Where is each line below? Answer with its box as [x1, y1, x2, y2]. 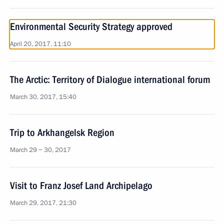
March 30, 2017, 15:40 [10, 92, 76, 101]
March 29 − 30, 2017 [10, 145, 71, 154]
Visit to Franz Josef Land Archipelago [10, 179, 152, 191]
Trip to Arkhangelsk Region [10, 126, 114, 138]
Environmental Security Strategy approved [10, 20, 172, 32]
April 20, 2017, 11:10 [10, 39, 71, 48]
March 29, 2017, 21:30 [10, 198, 76, 207]
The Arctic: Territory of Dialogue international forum [10, 73, 210, 85]
